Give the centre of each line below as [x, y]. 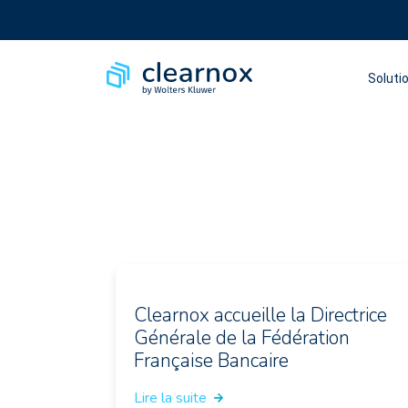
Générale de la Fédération [242, 338]
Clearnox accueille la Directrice [260, 315]
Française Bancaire [211, 361]
